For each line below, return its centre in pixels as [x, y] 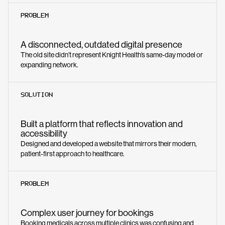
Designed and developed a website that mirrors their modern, [109, 144]
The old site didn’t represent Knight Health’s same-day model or [112, 55]
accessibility [44, 134]
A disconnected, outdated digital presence [101, 45]
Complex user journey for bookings [87, 213]
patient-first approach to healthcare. [73, 154]
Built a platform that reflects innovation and [102, 124]
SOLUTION [37, 95]
